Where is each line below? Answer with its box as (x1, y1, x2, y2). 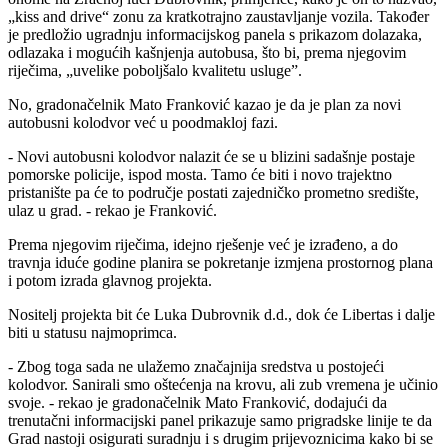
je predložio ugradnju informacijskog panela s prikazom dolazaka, (8, 25, 422, 43)
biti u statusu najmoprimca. (8, 323, 177, 341)
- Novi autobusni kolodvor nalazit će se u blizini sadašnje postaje (8, 147, 415, 165)
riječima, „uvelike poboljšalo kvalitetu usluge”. (8, 61, 302, 79)
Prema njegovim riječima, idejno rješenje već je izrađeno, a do (8, 235, 398, 253)
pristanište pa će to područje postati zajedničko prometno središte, (8, 183, 419, 201)
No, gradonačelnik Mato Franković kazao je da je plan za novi (8, 95, 401, 113)
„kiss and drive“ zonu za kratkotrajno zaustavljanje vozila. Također (8, 7, 429, 25)
